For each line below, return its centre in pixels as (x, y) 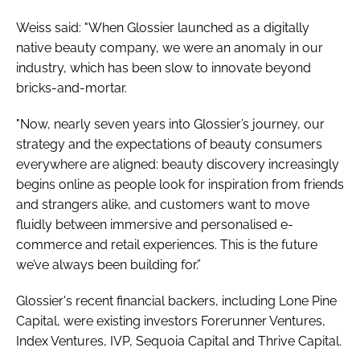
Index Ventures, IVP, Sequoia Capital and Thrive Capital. (179, 341)
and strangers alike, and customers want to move (163, 204)
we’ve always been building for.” (108, 264)
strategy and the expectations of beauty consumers (169, 144)
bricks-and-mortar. (72, 88)
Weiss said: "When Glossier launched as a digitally (163, 27)
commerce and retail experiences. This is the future (167, 244)
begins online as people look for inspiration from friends (180, 184)
